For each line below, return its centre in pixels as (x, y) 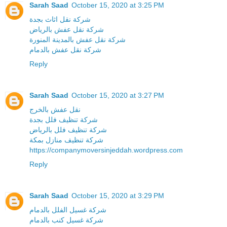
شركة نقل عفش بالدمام (65, 50)
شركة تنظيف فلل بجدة (64, 120)
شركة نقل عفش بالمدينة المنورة (78, 40)
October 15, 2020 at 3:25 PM (118, 5)
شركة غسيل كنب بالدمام (66, 220)
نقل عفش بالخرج (55, 110)
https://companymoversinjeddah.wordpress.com (106, 150)
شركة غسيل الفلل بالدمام (68, 210)
